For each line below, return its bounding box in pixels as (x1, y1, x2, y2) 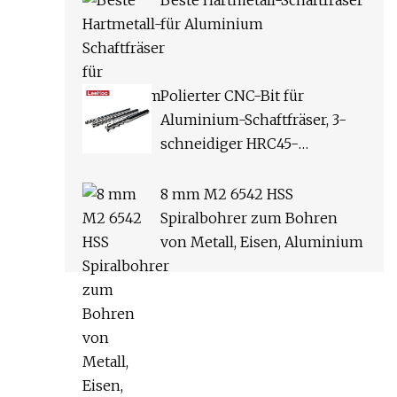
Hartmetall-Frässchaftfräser (160, 159, 349, 177)
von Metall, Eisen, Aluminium (160, 233, 363, 252)
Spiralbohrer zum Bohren (160, 209, 338, 228)
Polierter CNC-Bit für (160, 87, 305, 105)
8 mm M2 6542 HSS (160, 185, 293, 204)
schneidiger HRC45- (160, 135, 299, 153)
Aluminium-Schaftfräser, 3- (160, 111, 348, 129)
